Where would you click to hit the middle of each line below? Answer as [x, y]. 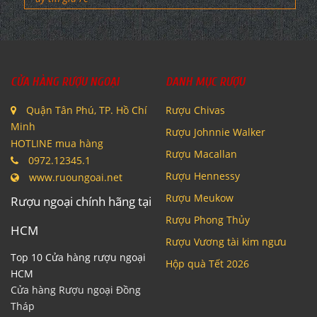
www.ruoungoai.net [76, 178]
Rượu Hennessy [203, 176]
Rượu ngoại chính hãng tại [81, 202]
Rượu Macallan [201, 154]
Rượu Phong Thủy [208, 220]
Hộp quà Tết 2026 [207, 264]
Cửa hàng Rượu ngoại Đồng [76, 290]
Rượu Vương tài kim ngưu [226, 242]
